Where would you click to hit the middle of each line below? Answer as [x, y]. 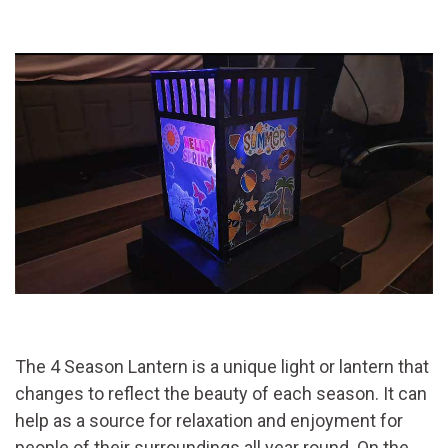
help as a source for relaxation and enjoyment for [209, 420]
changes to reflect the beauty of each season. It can [221, 393]
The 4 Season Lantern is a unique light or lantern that [222, 366]
